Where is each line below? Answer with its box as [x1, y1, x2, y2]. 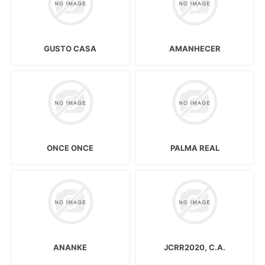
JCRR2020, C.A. [164, 243, 226, 253]
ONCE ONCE [47, 143, 94, 153]
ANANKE [53, 243, 88, 253]
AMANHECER [169, 43, 221, 53]
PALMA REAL [170, 143, 219, 153]
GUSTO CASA [44, 43, 97, 53]
